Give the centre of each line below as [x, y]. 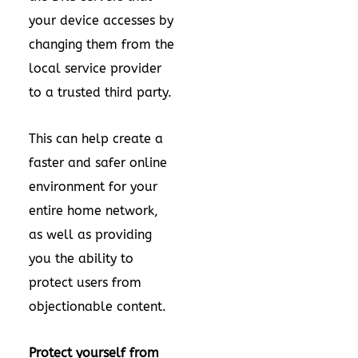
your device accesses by [101, 20]
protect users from [85, 282]
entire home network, [93, 211]
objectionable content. [97, 306]
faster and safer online [98, 163]
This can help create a [96, 139]
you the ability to [81, 259]
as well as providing [90, 235]
